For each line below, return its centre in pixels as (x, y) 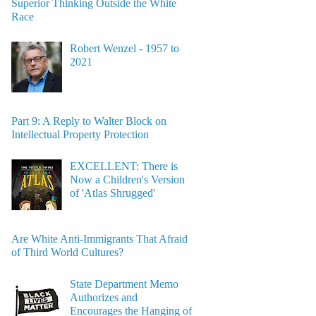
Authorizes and (103, 297)
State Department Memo (124, 284)
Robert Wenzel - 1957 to (124, 48)
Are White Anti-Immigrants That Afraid (99, 239)
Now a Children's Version (127, 179)
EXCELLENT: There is (123, 166)
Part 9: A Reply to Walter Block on (89, 121)
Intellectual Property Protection (80, 135)
